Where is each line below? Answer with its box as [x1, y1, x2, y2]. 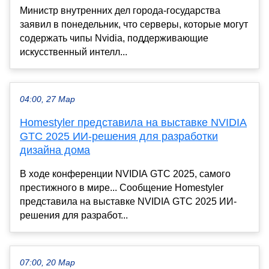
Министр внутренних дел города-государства [20, 5, 220, 16]
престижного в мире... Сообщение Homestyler [20, 182, 223, 193]
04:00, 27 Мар [20, 94, 75, 104]
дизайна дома [20, 144, 90, 156]
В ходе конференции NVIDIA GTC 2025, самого [20, 168, 231, 179]
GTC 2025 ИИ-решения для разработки [20, 130, 218, 142]
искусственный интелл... [20, 46, 127, 57]
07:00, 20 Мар [20, 258, 75, 267]
